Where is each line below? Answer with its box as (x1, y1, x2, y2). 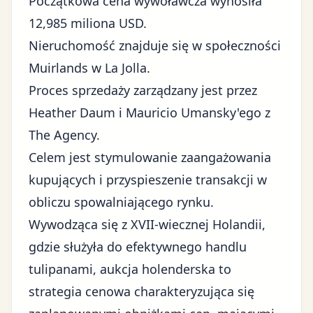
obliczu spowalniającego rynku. (29, 194, 214, 210)
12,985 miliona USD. (29, 15, 147, 31)
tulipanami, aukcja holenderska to (29, 261, 231, 277)
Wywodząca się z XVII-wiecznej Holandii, (29, 216, 265, 233)
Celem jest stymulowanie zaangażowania (29, 149, 271, 166)
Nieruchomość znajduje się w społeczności (29, 37, 281, 54)
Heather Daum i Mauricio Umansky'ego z (29, 104, 270, 121)
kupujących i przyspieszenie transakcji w (29, 171, 267, 188)
